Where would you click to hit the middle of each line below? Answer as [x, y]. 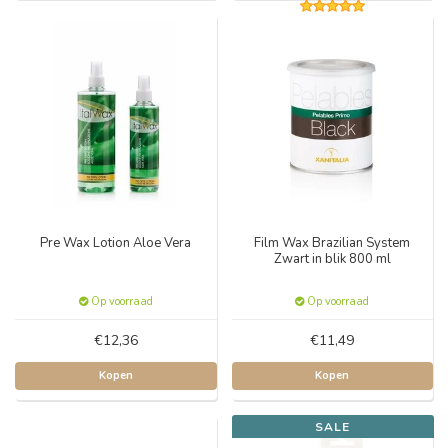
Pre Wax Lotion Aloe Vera [116, 243]
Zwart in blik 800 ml [332, 259]
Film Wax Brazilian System [332, 243]
